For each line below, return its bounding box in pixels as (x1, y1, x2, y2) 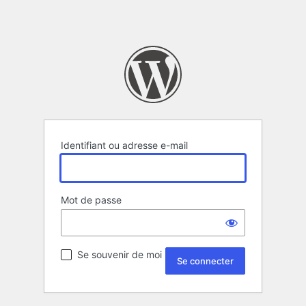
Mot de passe (61, 194, 122, 206)
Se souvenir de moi (77, 249, 162, 261)
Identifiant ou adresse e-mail (61, 139, 188, 152)
